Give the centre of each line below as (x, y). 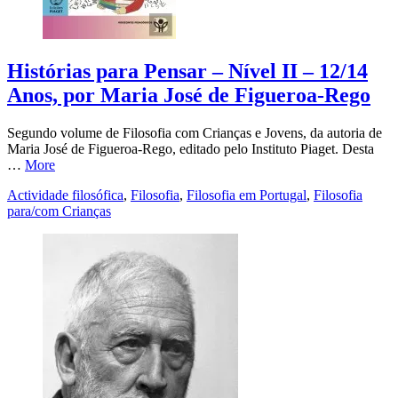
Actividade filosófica (65, 195)
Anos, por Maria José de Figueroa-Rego (189, 96)
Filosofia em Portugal (247, 195)
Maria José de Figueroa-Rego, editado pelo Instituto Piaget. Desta (191, 149)
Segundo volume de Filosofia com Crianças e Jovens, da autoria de (195, 133)
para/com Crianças (59, 211)
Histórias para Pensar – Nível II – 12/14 (187, 72)
